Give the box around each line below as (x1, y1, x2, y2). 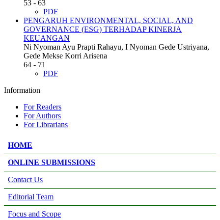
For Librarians (24, 120, 68, 129)
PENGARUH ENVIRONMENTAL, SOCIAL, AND (24, 16, 193, 25)
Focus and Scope (8, 209, 61, 218)
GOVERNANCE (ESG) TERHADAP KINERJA (24, 25, 182, 33)
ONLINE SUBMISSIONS (8, 158, 95, 166)
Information (4, 85, 40, 94)
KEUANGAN (24, 33, 70, 42)
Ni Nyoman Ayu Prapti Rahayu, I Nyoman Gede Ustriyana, (24, 42, 209, 51)
